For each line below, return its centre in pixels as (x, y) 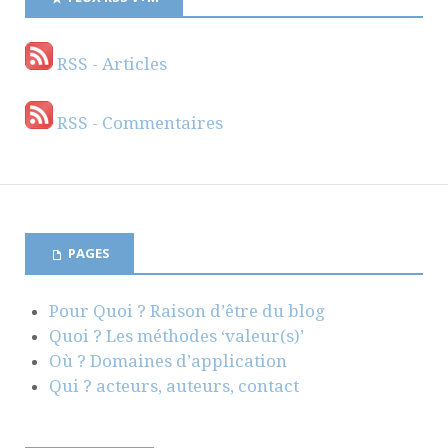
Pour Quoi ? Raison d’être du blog (187, 310)
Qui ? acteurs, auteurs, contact (174, 385)
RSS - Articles (110, 64)
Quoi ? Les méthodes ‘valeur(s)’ (176, 335)
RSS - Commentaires (138, 123)
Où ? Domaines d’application (168, 360)
